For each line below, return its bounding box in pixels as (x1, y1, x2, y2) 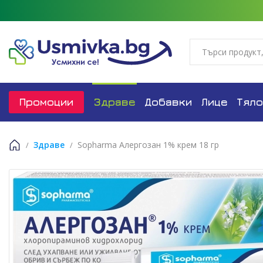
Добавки (144, 96, 192, 108)
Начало (9, 155, 41, 166)
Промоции (19, 96, 73, 108)
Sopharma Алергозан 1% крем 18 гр (77, 139, 219, 150)
